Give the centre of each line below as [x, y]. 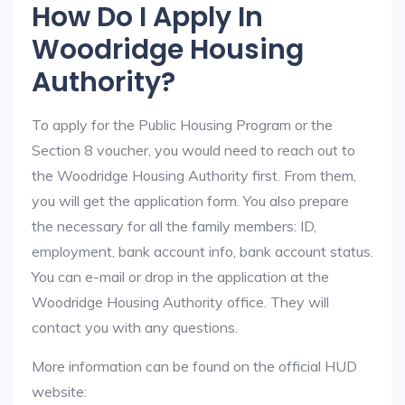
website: [59, 391]
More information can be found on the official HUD [194, 366]
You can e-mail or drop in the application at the [180, 277]
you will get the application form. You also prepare [190, 201]
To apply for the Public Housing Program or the [182, 125]
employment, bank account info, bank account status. [202, 251]
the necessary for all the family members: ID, [174, 226]
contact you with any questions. [135, 327]
